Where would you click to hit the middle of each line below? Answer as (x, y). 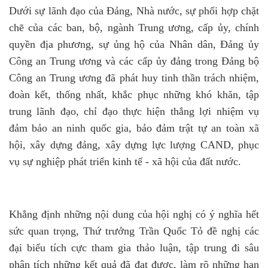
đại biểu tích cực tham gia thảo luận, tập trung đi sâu (134, 248)
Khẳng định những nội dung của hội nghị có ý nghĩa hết (134, 214)
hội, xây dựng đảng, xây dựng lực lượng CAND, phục (134, 145)
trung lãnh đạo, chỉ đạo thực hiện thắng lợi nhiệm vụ (134, 111)
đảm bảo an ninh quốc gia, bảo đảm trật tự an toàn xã (134, 128)
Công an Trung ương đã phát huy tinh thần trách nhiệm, (134, 78)
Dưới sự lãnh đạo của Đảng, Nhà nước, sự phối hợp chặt (134, 11)
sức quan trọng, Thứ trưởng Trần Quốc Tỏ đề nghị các (134, 231)
